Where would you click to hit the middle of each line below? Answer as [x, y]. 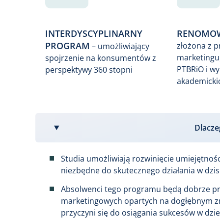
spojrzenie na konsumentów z [101, 58]
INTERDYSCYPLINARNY [94, 34]
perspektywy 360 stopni [89, 70]
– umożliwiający [120, 46]
